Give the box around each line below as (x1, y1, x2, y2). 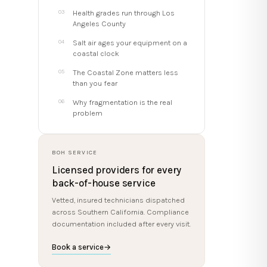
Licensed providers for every (52, 164, 182, 176)
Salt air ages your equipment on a (73, 38, 187, 47)
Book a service (52, 243, 104, 252)
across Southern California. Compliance (52, 207, 189, 216)
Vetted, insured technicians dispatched (52, 195, 185, 204)
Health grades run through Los (73, 8, 175, 17)
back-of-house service (52, 177, 156, 189)
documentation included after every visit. (52, 219, 191, 228)
